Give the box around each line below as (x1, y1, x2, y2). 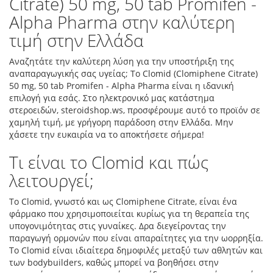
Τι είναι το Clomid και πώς (9, 151, 208, 174)
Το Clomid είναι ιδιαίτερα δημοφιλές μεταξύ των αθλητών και (9, 244, 263, 256)
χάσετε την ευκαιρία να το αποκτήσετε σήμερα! (9, 129, 204, 140)
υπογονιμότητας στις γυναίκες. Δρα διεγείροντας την (9, 220, 226, 232)
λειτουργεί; (9, 169, 94, 192)
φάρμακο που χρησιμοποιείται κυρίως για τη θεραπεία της (9, 208, 249, 219)
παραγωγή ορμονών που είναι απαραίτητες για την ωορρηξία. (9, 232, 263, 244)
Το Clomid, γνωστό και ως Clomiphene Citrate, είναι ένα (9, 196, 237, 207)
